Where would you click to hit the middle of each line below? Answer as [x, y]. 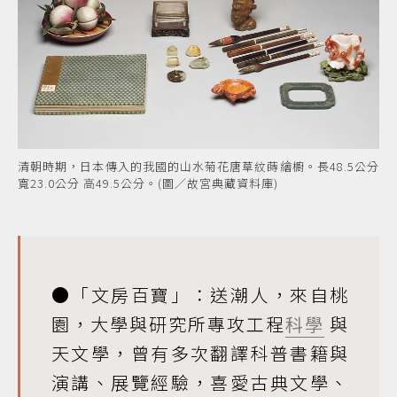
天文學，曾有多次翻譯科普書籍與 [200, 353]
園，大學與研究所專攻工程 [168, 323]
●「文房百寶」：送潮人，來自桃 [200, 294]
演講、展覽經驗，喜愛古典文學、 [200, 382]
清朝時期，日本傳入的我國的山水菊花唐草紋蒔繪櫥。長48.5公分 [198, 166]
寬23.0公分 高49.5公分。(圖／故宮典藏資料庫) [148, 183]
